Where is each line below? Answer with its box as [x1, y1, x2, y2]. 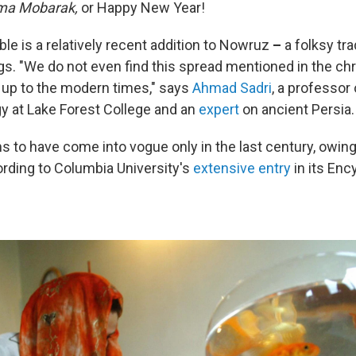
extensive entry [193, 160, 291, 177]
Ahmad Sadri [192, 79, 272, 97]
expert [199, 101, 239, 118]
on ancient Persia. [239, 101, 354, 118]
